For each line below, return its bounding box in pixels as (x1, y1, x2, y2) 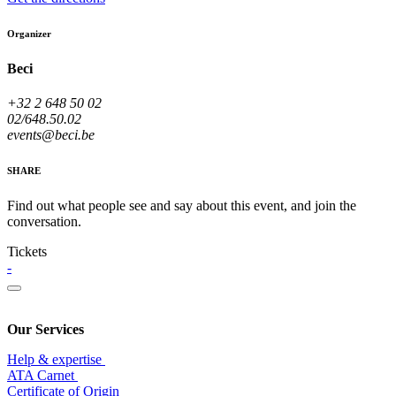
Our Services (7, 322, 84, 338)
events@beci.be (7, 127, 95, 143)
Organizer (7, 28, 51, 40)
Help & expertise (7, 352, 105, 368)
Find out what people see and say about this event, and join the (7, 198, 356, 214)
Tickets (7, 244, 47, 260)
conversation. (7, 214, 81, 230)
